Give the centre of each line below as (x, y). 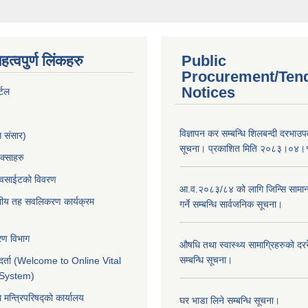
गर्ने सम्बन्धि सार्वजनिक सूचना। (231, 205)
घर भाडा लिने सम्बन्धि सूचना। (230, 301)
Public (204, 61)
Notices (208, 93)
